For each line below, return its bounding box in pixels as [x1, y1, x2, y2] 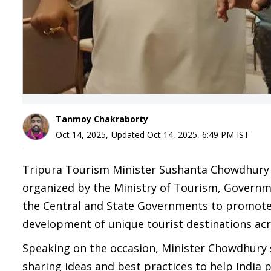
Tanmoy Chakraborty [56, 113, 148, 125]
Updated [111, 129, 147, 140]
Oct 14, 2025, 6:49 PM [147, 129, 234, 140]
